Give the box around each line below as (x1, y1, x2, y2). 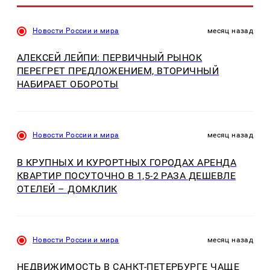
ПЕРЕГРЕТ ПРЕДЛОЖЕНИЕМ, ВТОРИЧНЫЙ (17, 65, 219, 77)
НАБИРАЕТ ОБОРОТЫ (17, 78, 119, 90)
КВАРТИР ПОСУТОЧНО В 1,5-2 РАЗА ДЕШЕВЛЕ (17, 169, 236, 181)
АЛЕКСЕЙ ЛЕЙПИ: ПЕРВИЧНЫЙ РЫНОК (17, 52, 202, 64)
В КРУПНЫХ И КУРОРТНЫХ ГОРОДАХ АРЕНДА (17, 156, 237, 168)
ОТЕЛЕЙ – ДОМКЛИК (17, 183, 118, 195)
